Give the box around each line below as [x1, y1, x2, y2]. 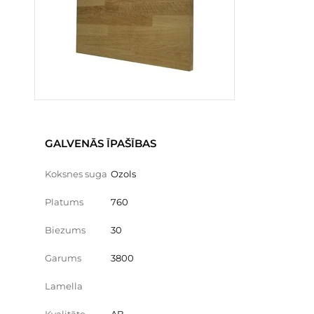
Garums [45, 252, 81, 264]
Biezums [45, 224, 86, 235]
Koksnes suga [45, 168, 107, 179]
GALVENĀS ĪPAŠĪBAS [45, 137, 156, 150]
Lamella [45, 280, 83, 292]
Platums [45, 196, 83, 207]
